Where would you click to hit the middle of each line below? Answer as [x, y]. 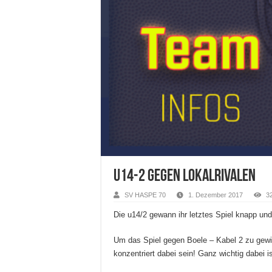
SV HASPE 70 [145, 195]
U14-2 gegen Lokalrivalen [185, 176]
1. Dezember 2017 [216, 195]
